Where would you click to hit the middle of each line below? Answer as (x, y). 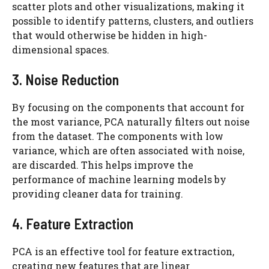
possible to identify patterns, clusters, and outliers (133, 21)
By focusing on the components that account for (128, 107)
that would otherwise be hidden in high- (110, 35)
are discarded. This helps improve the (103, 165)
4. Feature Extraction (73, 224)
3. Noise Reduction (65, 80)
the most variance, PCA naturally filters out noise (131, 122)
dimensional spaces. (61, 50)
